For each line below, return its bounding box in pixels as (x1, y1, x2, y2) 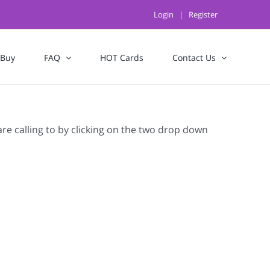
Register (189, 9, 218, 20)
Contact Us (172, 52, 216, 63)
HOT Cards (100, 52, 143, 63)
